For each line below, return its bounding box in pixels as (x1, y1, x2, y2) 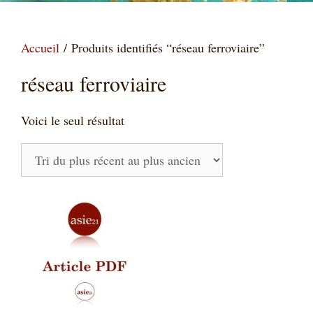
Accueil (21, 38, 59, 56)
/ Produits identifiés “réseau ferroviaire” (59, 38, 265, 56)
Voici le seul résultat (21, 111, 124, 129)
